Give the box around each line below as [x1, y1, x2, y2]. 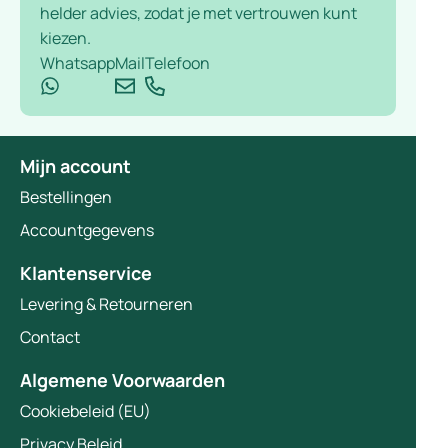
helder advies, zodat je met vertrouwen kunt [40, 2, 357, 25]
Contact [20, 326, 80, 349]
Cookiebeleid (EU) [20, 400, 151, 423]
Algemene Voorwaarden [20, 368, 225, 393]
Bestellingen [20, 186, 112, 209]
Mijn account [20, 154, 131, 179]
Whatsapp [40, 52, 115, 75]
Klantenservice [20, 261, 152, 286]
